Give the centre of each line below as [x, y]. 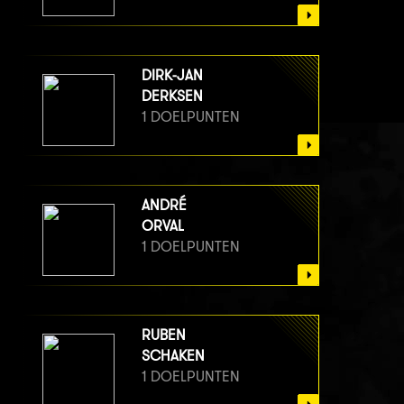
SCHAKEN [173, 356]
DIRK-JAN [172, 76]
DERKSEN [172, 96]
